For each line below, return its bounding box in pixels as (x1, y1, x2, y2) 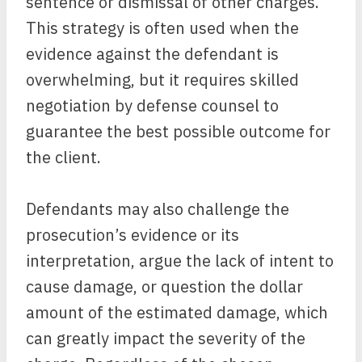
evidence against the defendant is (26, 43, 279, 65)
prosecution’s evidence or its (26, 224, 239, 246)
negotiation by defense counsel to (26, 95, 279, 116)
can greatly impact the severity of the (26, 327, 305, 349)
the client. (26, 146, 101, 168)
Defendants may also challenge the (26, 198, 289, 220)
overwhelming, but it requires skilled (26, 69, 299, 90)
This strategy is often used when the (26, 17, 299, 39)
